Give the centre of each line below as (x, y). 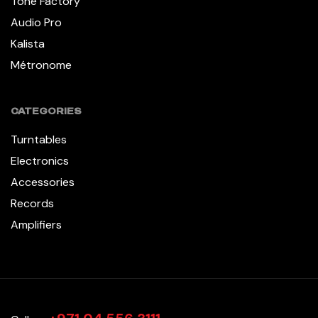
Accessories (43, 182)
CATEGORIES (46, 111)
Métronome (41, 65)
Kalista (28, 43)
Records (32, 203)
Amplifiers (36, 224)
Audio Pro (36, 22)
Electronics (40, 160)
